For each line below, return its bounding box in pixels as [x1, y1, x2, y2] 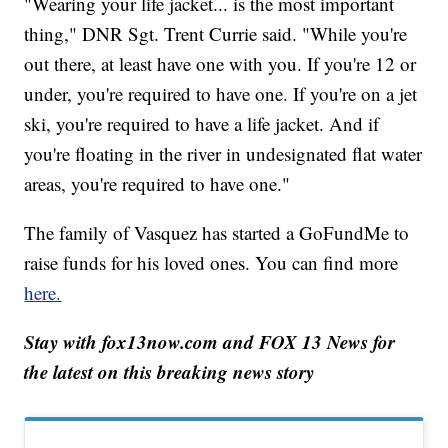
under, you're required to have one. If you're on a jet [24, 81, 418, 107]
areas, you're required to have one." [24, 171, 291, 197]
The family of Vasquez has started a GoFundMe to [24, 220, 410, 246]
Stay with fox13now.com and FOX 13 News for [24, 328, 396, 356]
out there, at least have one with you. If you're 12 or [24, 51, 417, 77]
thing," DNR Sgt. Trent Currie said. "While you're [24, 21, 408, 47]
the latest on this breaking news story [24, 358, 315, 386]
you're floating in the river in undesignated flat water [24, 141, 423, 167]
